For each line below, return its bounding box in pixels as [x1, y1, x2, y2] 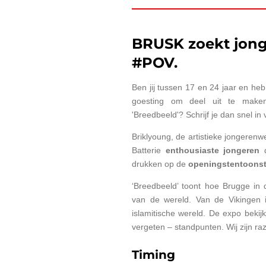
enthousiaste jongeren [165, 145, 264, 155]
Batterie [132, 145, 166, 155]
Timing [132, 246, 175, 262]
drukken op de [132, 159, 186, 169]
